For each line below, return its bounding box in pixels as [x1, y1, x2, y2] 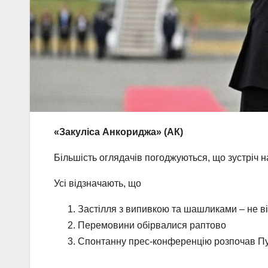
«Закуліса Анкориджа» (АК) [54, 127, 183, 138]
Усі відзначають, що [54, 178, 141, 189]
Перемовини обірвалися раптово [78, 220, 226, 231]
